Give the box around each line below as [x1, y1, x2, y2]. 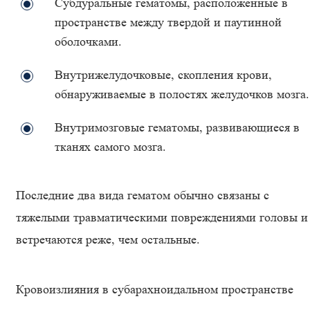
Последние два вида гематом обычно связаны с [16, 188, 269, 202]
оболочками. [55, 35, 122, 48]
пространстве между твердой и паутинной [55, 15, 282, 29]
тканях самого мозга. [55, 140, 166, 154]
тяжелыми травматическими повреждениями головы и [16, 210, 308, 224]
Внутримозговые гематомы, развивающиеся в [55, 120, 300, 134]
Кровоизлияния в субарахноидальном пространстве [16, 282, 293, 296]
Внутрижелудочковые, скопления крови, [55, 68, 272, 82]
